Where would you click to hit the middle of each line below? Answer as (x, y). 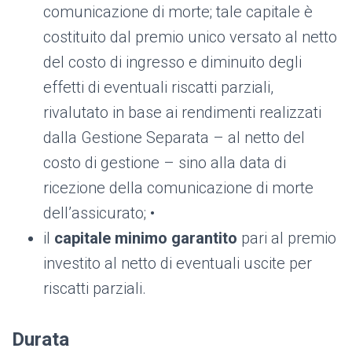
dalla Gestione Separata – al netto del (174, 138)
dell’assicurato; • (99, 213)
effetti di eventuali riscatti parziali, (158, 88)
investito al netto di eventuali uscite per (178, 264)
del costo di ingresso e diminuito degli (172, 62)
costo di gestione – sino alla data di (165, 163)
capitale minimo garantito (146, 238)
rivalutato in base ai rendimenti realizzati (182, 113)
